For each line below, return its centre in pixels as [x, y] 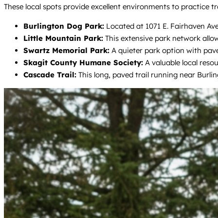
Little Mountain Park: [63, 38]
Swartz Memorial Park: [66, 50]
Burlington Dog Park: [64, 26]
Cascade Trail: [50, 74]
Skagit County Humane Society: [83, 62]
